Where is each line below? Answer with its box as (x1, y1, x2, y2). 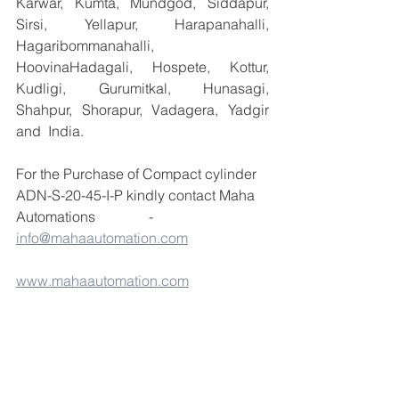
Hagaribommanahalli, (16, 37, 154, 54)
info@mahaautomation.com (16, 229, 188, 247)
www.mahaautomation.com (16, 272, 189, 289)
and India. (16, 122, 84, 140)
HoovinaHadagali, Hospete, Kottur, (16, 58, 269, 76)
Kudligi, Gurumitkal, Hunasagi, (16, 79, 269, 97)
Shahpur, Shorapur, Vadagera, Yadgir (16, 101, 269, 118)
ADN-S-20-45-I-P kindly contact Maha (16, 186, 258, 204)
